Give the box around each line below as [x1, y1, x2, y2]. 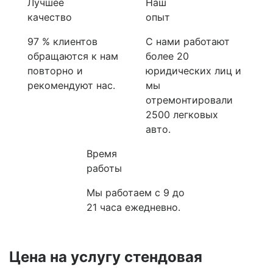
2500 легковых [146, 108, 218, 121]
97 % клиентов [27, 35, 97, 48]
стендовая [124, 248, 202, 266]
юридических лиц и [146, 65, 241, 77]
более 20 [146, 50, 189, 63]
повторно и [27, 65, 83, 77]
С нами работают [146, 35, 230, 48]
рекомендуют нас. [27, 79, 115, 92]
